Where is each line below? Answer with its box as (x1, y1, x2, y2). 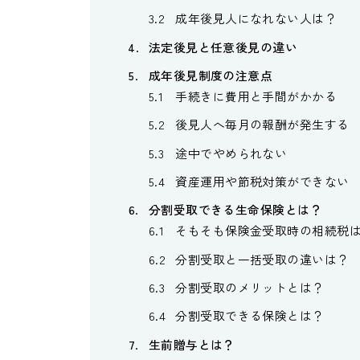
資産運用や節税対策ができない (175, 173, 350, 190)
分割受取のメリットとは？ (175, 279, 325, 297)
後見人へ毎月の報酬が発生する (175, 116, 350, 133)
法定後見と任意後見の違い (148, 38, 298, 55)
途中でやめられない (175, 144, 288, 162)
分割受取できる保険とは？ (175, 307, 325, 325)
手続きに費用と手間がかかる (175, 88, 337, 105)
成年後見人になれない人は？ (175, 10, 337, 27)
